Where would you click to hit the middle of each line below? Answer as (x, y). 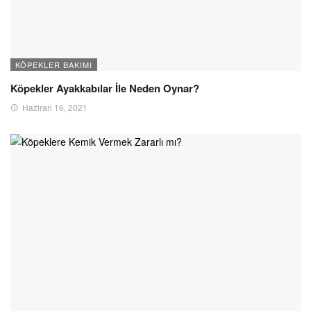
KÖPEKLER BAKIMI (54, 64)
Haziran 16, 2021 (55, 107)
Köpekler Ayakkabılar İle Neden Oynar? (105, 88)
